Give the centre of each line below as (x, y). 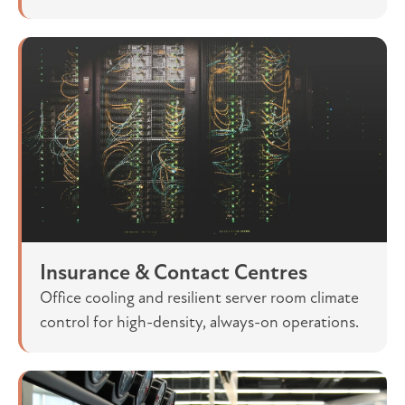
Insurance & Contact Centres (174, 273)
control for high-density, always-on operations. (199, 322)
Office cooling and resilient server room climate (199, 298)
